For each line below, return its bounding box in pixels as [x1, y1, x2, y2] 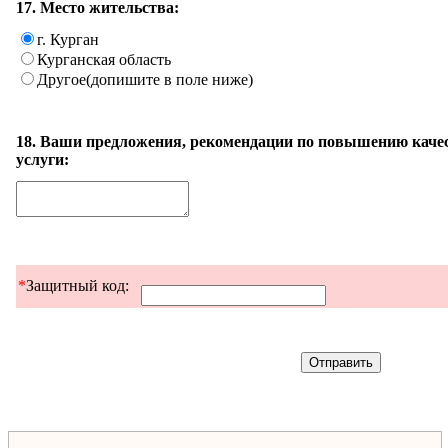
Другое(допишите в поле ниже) [37, 70, 253, 88]
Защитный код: [26, 276, 129, 294]
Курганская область [37, 50, 171, 68]
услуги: [16, 150, 69, 168]
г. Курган [37, 30, 99, 48]
